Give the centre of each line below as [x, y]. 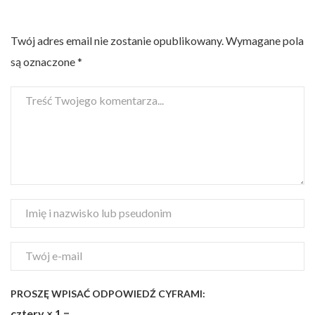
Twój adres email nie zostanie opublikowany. [117, 41]
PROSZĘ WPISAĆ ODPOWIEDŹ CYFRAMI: [108, 293]
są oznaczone [44, 62]
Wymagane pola [265, 41]
